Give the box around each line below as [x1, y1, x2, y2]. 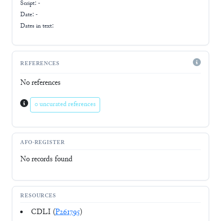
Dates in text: [20, 22, 54, 30]
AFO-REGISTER [20, 139, 65, 147]
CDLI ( [31, 207, 55, 218]
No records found [20, 154, 73, 165]
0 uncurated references [35, 100, 96, 109]
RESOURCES [20, 192, 57, 200]
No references [20, 77, 61, 88]
